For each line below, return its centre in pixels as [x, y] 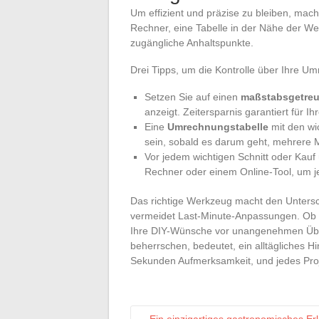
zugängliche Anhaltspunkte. [192, 42]
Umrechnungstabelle [218, 126]
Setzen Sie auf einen [193, 96]
